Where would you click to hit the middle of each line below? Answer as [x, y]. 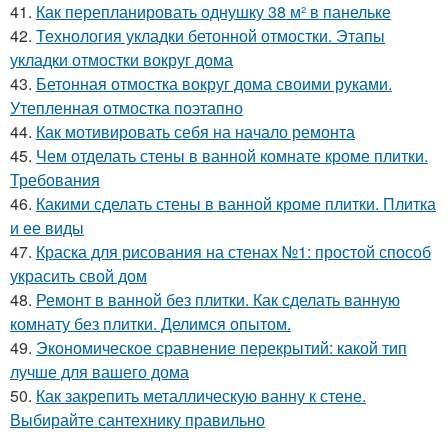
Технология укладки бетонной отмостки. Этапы [210, 36]
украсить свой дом [78, 276]
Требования [55, 180]
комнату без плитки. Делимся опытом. [150, 324]
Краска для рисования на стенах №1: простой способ [233, 252]
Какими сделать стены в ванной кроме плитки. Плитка [236, 204]
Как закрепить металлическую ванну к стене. [201, 396]
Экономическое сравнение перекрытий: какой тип [221, 348]
